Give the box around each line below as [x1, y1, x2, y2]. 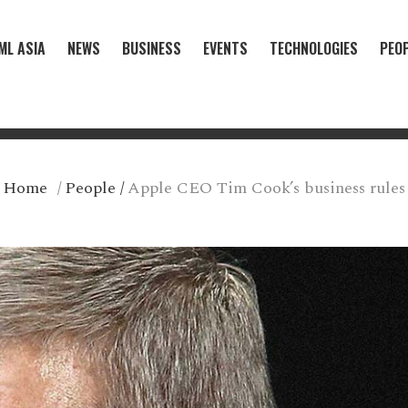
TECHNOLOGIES [270, 37, 359, 59]
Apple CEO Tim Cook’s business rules [127, 176, 405, 201]
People [65, 176, 116, 201]
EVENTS [203, 37, 249, 59]
